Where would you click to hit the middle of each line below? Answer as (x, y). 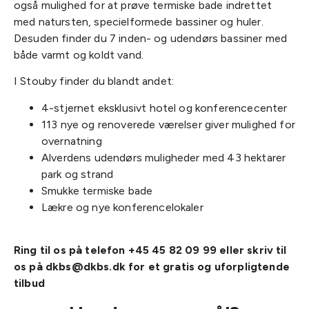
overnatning (72, 141)
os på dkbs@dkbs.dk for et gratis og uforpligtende (152, 267)
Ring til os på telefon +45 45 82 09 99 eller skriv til (150, 250)
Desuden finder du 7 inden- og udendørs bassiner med (151, 38)
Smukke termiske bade (97, 190)
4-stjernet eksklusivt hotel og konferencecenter (165, 108)
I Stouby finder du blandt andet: (94, 81)
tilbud (29, 283)
